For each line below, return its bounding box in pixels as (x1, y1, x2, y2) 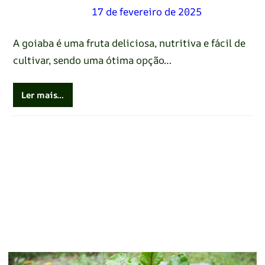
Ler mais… (21, 88, 64, 101)
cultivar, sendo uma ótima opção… (12, 53, 172, 67)
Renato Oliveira (12, 4, 86, 18)
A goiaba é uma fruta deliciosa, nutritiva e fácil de (12, 35, 245, 50)
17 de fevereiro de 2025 (91, 4, 202, 18)
